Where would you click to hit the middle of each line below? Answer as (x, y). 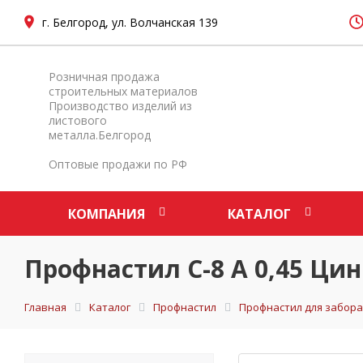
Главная (45, 307)
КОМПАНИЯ (107, 214)
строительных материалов (123, 91)
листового (78, 120)
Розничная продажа (104, 77)
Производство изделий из (120, 106)
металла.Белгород (100, 135)
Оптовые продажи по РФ (118, 164)
